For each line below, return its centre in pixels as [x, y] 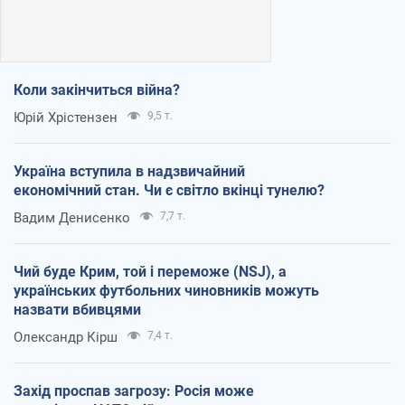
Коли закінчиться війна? [97, 89]
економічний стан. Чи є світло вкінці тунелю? [169, 190]
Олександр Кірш [66, 337]
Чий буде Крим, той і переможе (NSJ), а [150, 271]
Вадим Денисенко [72, 217]
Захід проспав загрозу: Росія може [134, 391]
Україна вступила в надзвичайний [129, 171]
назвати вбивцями [77, 309]
